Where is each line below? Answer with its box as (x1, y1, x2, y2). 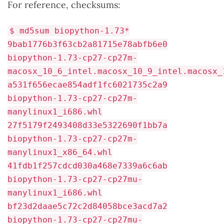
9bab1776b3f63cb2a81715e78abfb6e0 (7, 39, 167, 49)
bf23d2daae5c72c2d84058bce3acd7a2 (7, 201, 167, 211)
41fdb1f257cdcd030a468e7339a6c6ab (7, 161, 167, 170)
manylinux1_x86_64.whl (7, 147, 112, 157)
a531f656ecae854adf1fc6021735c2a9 (7, 80, 167, 89)
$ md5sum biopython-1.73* (9, 26, 129, 35)
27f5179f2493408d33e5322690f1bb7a (7, 120, 167, 130)
